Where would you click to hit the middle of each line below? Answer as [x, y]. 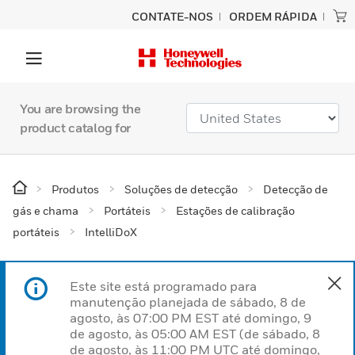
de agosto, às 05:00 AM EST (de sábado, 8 [195, 334]
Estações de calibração [235, 210]
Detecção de [296, 189]
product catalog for [75, 128]
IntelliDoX [111, 232]
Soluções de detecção [181, 189]
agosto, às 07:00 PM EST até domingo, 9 [191, 318]
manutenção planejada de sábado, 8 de [188, 302]
